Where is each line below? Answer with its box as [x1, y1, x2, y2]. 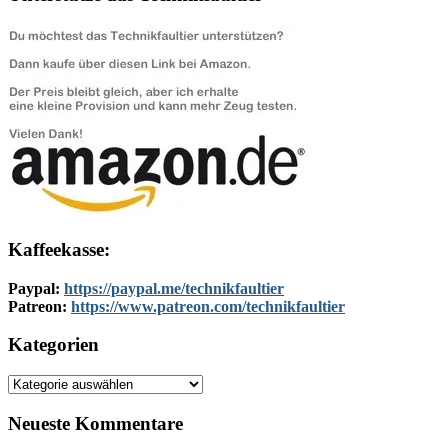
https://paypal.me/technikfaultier [64, 279, 284, 297]
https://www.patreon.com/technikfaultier [71, 297, 345, 315]
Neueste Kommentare [8, 412, 183, 434]
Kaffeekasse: [8, 238, 110, 260]
